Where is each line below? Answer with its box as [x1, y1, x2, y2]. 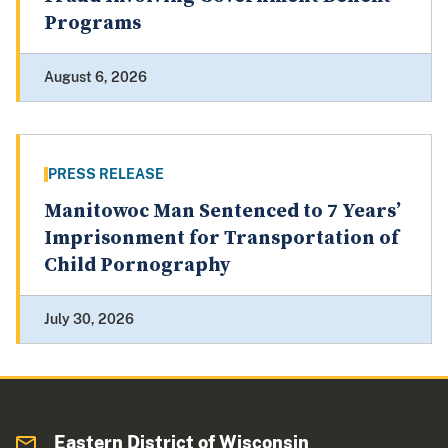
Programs [44, 11, 141, 37]
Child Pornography [44, 253, 230, 279]
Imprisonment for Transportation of [44, 226, 399, 252]
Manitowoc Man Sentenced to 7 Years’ [44, 199, 401, 225]
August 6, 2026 [44, 69, 147, 86]
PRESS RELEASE [48, 166, 164, 183]
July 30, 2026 [44, 311, 134, 328]
